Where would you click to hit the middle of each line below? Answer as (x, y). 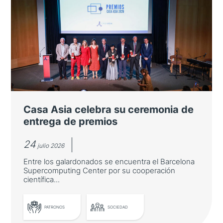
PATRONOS (55, 207)
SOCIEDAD (118, 207)
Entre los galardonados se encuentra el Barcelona (109, 162)
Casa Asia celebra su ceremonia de (109, 110)
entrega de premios (71, 121)
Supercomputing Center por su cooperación (100, 170)
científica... (42, 179)
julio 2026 (50, 145)
